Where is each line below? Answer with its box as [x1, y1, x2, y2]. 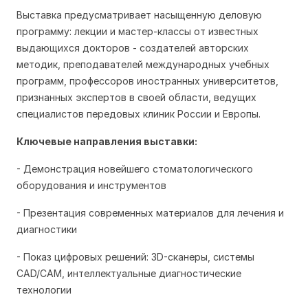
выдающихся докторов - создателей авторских [16, 41, 249, 54]
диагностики [16, 223, 77, 235]
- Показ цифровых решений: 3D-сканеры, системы [16, 250, 254, 263]
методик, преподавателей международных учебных [16, 58, 269, 70]
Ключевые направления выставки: [16, 135, 197, 147]
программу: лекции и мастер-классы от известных [16, 25, 258, 37]
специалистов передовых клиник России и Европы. [16, 107, 261, 120]
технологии [16, 283, 71, 296]
